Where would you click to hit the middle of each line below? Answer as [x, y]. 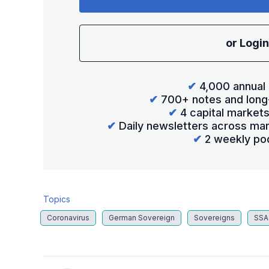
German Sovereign [142, 218]
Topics [57, 199]
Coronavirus [68, 218]
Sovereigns [214, 218]
